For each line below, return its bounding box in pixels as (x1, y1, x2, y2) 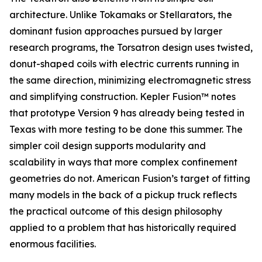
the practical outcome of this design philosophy (9, 205, 222, 217)
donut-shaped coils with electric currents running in (9, 58, 239, 70)
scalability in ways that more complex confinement (9, 156, 237, 168)
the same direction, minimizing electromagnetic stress (9, 74, 251, 86)
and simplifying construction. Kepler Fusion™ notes (9, 91, 236, 102)
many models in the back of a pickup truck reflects (9, 189, 237, 201)
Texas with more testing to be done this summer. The (9, 123, 243, 135)
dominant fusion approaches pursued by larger (9, 25, 222, 37)
